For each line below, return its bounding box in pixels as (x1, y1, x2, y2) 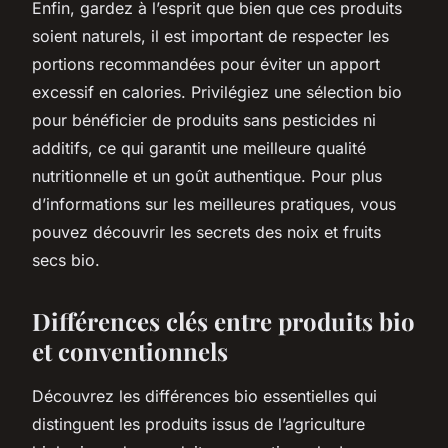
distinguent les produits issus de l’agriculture (32, 413, 365, 434)
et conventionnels (32, 334, 228, 367)
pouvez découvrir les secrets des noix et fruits (32, 221, 381, 242)
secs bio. (32, 249, 100, 270)
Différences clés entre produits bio (32, 304, 415, 337)
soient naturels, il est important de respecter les (32, 25, 389, 46)
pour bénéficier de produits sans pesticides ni (32, 109, 376, 130)
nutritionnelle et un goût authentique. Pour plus (32, 165, 382, 186)
